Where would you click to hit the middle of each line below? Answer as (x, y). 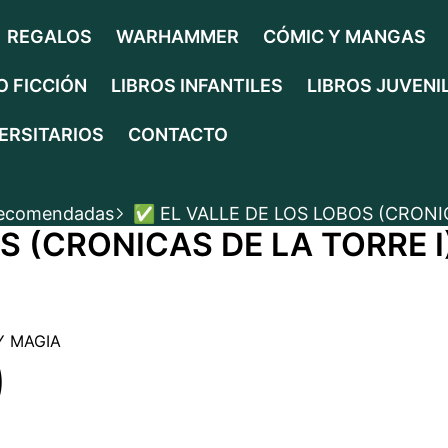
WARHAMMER (177, 36)
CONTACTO (178, 134)
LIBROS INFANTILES (197, 85)
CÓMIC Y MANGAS (344, 36)
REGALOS (49, 36)
